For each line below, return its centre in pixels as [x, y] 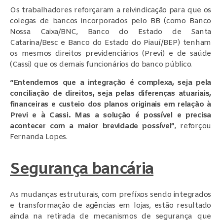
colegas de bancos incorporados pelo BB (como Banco [110, 21]
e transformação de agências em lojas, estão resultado [110, 205]
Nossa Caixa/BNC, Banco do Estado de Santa [110, 32]
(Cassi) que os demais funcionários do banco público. [101, 64]
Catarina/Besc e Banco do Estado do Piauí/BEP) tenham [110, 43]
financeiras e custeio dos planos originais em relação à [110, 104]
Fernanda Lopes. [39, 137]
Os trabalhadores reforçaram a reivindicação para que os [110, 10]
